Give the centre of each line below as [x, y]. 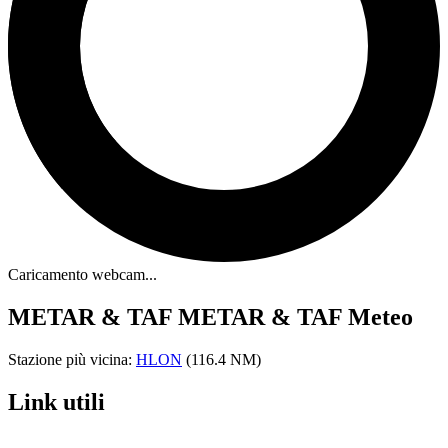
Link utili [56, 402]
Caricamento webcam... [82, 275]
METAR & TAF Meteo [295, 317]
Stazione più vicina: [72, 360]
